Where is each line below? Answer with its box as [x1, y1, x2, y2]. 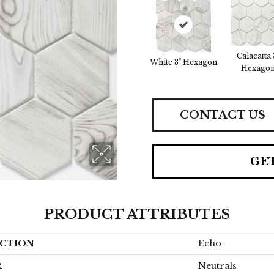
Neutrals [198, 261, 237, 272]
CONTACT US [179, 108, 265, 122]
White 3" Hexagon [150, 57, 217, 67]
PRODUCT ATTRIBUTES [44, 206, 230, 223]
